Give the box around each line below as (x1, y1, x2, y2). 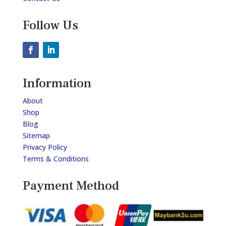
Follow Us (22, 17, 78, 34)
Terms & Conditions (22, 154, 89, 164)
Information (22, 75, 91, 92)
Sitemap (22, 131, 50, 141)
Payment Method (22, 178, 119, 194)
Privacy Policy (22, 142, 67, 152)
